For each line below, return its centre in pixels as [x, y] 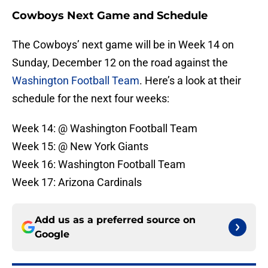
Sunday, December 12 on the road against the [120, 63]
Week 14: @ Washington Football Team [105, 129]
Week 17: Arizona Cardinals [77, 182]
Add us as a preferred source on [115, 220]
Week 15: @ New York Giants [80, 147]
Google [52, 234]
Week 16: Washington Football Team [99, 165]
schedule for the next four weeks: [91, 99]
